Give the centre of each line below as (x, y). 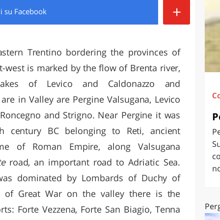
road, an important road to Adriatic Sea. (95, 162)
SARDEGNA (133, 13)
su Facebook (25, 11)
